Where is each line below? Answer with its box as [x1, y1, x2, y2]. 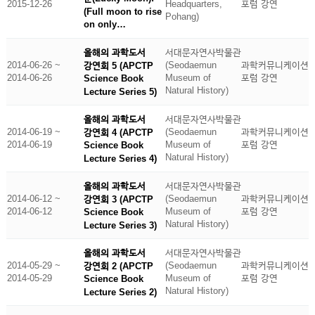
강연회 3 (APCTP [83, 193, 153, 205]
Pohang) [165, 11, 199, 22]
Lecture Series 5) [83, 86, 157, 97]
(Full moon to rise [83, 6, 162, 17]
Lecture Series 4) [83, 153, 157, 164]
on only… [83, 18, 126, 30]
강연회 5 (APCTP [83, 60, 153, 71]
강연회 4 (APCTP [83, 127, 153, 138]
